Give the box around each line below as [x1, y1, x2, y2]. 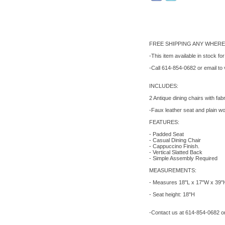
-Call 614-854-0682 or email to [149, 65, 224, 71]
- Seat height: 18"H [149, 191, 195, 197]
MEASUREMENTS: [149, 167, 196, 173]
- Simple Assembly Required [149, 155, 217, 161]
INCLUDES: [149, 83, 178, 89]
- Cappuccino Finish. [149, 143, 199, 149]
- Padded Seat [149, 131, 184, 137]
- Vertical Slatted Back [149, 149, 202, 155]
